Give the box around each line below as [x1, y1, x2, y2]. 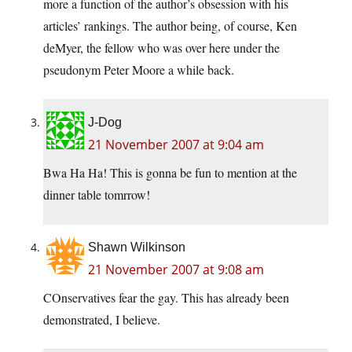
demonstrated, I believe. [43, 311, 160, 328]
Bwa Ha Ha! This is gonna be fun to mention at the [43, 164, 297, 181]
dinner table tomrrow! [43, 186, 150, 203]
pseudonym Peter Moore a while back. [43, 61, 234, 79]
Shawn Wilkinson [88, 240, 185, 255]
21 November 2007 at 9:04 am [88, 136, 264, 154]
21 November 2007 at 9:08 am [88, 261, 264, 279]
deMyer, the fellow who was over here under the [43, 39, 280, 57]
